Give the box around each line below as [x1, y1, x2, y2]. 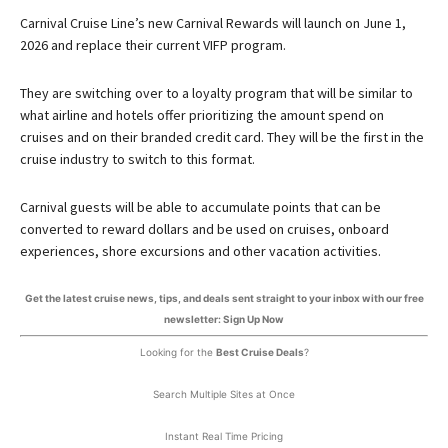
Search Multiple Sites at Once [153, 387, 295, 400]
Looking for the [139, 345, 216, 358]
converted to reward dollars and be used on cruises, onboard [20, 219, 389, 238]
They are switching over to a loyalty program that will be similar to [20, 83, 413, 102]
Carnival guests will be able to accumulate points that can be [20, 197, 381, 216]
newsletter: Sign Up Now [164, 312, 284, 325]
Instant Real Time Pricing [165, 429, 283, 442]
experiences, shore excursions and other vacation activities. [20, 241, 381, 260]
